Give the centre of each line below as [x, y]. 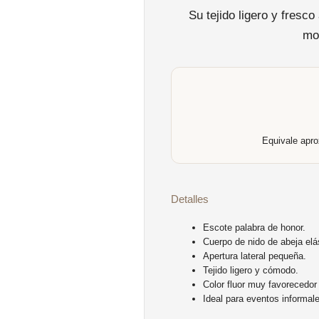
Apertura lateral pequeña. [255, 256]
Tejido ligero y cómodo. [251, 270]
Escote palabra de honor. [254, 228]
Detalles [190, 199]
